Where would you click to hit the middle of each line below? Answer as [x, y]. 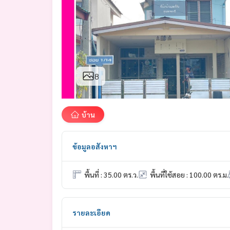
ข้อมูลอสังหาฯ [95, 146]
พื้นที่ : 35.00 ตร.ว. [111, 174]
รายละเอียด [91, 212]
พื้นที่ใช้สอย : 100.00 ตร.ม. [189, 174]
